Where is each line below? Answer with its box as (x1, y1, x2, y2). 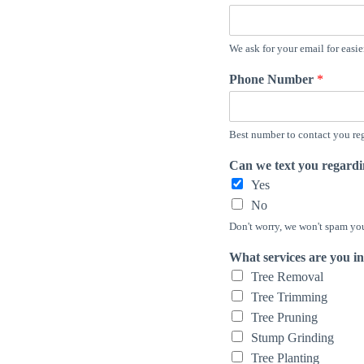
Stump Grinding (251, 331, 334, 344)
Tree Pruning (251, 310, 318, 324)
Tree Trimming (251, 290, 327, 304)
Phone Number (229, 72, 317, 86)
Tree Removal (251, 270, 323, 284)
